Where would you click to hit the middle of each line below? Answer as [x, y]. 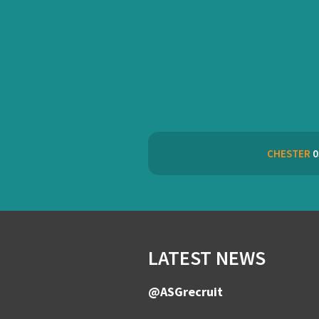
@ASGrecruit [185, 292]
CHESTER [288, 153]
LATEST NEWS [207, 258]
